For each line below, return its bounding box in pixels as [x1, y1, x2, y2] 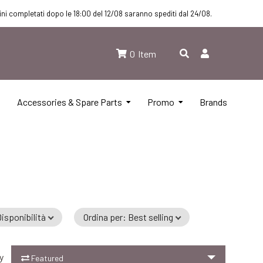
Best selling [128, 211, 174, 222]
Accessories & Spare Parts [16, 96, 122, 107]
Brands [199, 96, 227, 107]
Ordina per [83, 211, 123, 222]
